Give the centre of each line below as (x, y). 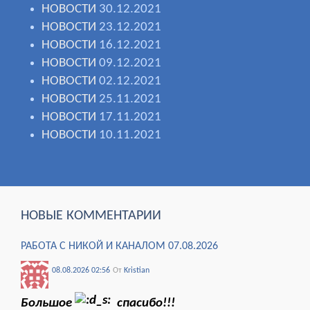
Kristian (137, 271)
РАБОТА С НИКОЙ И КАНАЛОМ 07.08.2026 (119, 247)
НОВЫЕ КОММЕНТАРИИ (91, 216)
